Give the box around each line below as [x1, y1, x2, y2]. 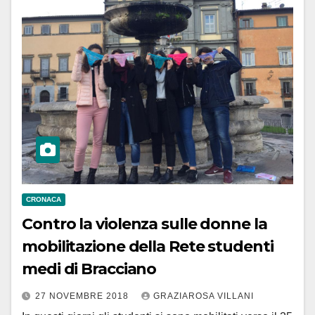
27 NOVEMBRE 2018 [35, 291, 131, 302]
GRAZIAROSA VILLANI [153, 291, 254, 302]
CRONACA [26, 195, 61, 204]
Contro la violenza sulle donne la [22, 214, 267, 234]
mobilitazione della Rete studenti [22, 237, 274, 257]
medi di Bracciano [22, 259, 157, 279]
